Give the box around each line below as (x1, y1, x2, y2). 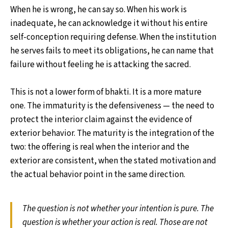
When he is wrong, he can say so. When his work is (10, 3, 187, 16)
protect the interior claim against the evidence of (10, 113, 192, 126)
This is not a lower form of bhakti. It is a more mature (10, 85, 202, 98)
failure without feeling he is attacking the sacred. (10, 58, 191, 71)
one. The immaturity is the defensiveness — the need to (10, 99, 214, 112)
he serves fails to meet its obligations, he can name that (10, 44, 214, 57)
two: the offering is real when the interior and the (10, 140, 189, 153)
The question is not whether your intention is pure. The (22, 203, 214, 215)
